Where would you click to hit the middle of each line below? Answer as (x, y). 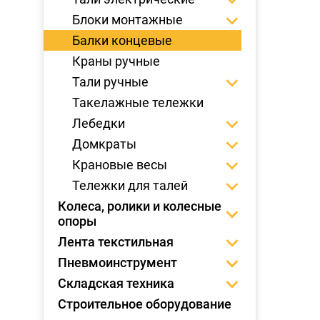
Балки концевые (122, 40)
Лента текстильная (116, 242)
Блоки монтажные (127, 20)
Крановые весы (120, 165)
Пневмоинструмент (117, 262)
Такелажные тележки (138, 102)
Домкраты (104, 144)
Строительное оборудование (145, 304)
